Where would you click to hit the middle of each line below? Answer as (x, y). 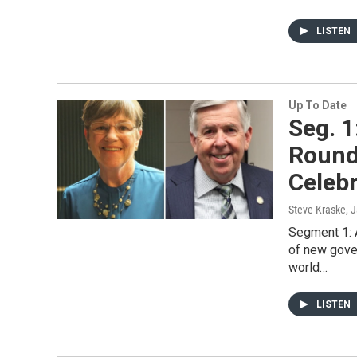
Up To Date (318, 105)
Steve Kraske (317, 210)
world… (308, 267)
